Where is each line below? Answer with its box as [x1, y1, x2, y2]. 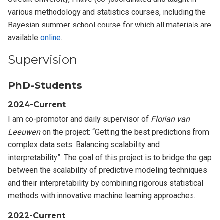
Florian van [151, 114, 190, 124]
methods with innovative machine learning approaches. [8, 191, 196, 201]
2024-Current [8, 99, 66, 109]
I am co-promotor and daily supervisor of [8, 114, 151, 124]
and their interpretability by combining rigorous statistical [8, 178, 204, 188]
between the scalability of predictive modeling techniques [8, 165, 208, 175]
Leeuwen [8, 127, 41, 137]
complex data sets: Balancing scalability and [8, 140, 160, 150]
